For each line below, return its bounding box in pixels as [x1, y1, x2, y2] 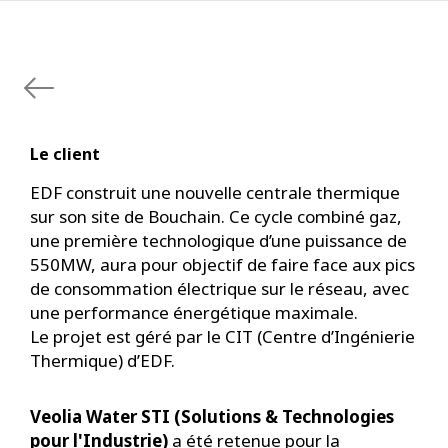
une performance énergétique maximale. [30, 300, 358, 324]
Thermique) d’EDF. [30, 348, 175, 372]
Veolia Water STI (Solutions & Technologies [30, 404, 394, 428]
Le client [30, 142, 100, 165]
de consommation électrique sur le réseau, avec [30, 276, 409, 300]
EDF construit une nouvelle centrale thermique [30, 180, 400, 204]
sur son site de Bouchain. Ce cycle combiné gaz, [30, 204, 402, 228]
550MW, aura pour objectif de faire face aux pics [30, 252, 415, 276]
